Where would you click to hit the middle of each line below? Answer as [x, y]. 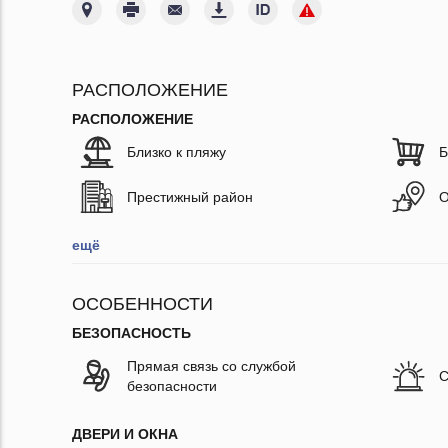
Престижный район [190, 197]
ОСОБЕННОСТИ [142, 304]
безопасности [172, 386]
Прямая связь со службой [211, 366]
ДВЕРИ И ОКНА [125, 434]
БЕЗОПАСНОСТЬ [131, 333]
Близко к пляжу [176, 152]
